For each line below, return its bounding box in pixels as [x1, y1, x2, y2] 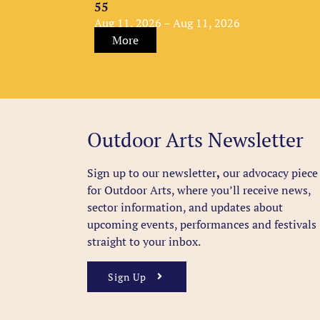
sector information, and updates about [86, 199, 283, 215]
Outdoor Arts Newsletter [86, 126, 304, 153]
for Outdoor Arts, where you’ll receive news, [86, 181, 311, 198]
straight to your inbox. [86, 233, 201, 249]
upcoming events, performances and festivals [86, 216, 316, 232]
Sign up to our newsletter [86, 164, 216, 181]
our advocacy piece [219, 164, 318, 181]
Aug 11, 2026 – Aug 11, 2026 [94, 14, 240, 31]
